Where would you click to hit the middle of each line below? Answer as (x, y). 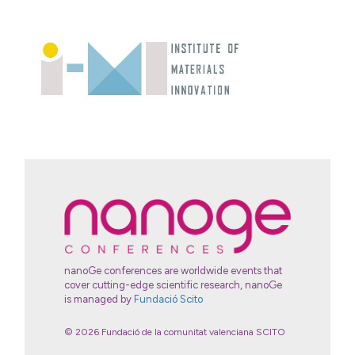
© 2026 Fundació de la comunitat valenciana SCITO (175, 332)
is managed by (99, 300)
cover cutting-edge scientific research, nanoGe (174, 285)
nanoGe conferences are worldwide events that (174, 271)
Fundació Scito (169, 300)
